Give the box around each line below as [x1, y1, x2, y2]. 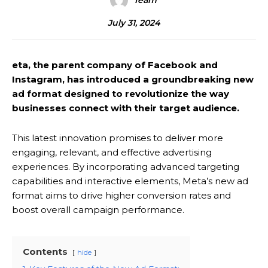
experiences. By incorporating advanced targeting [12, 161, 239, 173]
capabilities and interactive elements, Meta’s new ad [12, 175, 248, 187]
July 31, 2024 [108, 17, 160, 29]
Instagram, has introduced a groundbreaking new [12, 74, 254, 86]
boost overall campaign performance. [12, 204, 184, 216]
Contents [23, 246, 68, 258]
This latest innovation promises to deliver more [12, 132, 223, 144]
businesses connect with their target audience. [12, 102, 239, 114]
